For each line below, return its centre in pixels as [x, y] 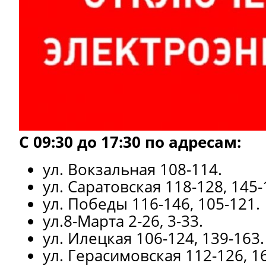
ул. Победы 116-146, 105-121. [151, 204]
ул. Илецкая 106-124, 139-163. [153, 238]
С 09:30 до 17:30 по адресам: [130, 142]
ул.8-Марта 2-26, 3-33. [123, 221]
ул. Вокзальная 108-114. [132, 169]
